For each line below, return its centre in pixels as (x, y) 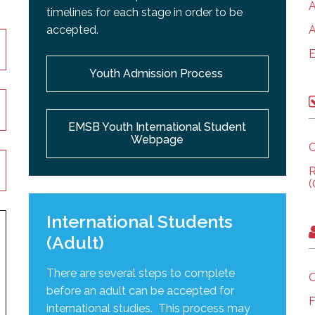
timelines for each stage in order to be (145, 12)
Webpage (157, 139)
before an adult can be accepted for (141, 290)
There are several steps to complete (141, 273)
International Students (140, 221)
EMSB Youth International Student (157, 127)
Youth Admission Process (157, 73)
